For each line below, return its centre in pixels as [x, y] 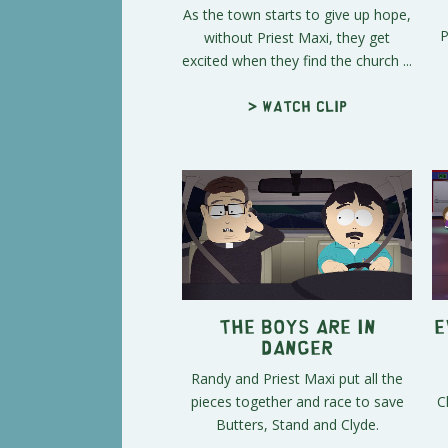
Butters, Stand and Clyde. [297, 424]
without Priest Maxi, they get [297, 38]
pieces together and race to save [297, 401]
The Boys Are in [297, 325]
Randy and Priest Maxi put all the [297, 378]
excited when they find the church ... [297, 61]
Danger [297, 346]
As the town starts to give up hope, [297, 15]
